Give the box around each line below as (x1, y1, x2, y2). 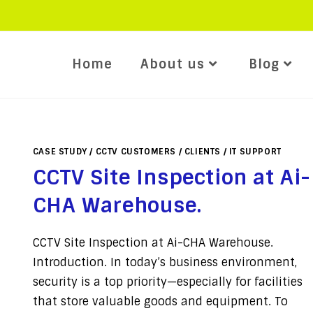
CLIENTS (184, 146, 221, 158)
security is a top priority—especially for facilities (32, 275, 303, 290)
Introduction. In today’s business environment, (32, 255, 297, 270)
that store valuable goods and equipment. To (32, 294, 288, 310)
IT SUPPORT (228, 146, 282, 158)
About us (140, 56, 205, 73)
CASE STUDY (32, 146, 87, 158)
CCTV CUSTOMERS (95, 146, 177, 158)
